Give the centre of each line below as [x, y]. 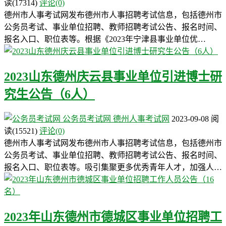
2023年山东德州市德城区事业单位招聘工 [113, 217]
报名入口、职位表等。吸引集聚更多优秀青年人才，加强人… [113, 167]
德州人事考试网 [141, 119]
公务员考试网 [87, 119]
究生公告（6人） [49, 95]
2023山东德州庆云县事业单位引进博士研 [113, 77]
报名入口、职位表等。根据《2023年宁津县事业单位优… [105, 39]
